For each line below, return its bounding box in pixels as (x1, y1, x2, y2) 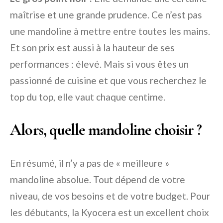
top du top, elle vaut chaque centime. (10, 91, 165, 103)
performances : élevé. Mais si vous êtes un (10, 58, 189, 70)
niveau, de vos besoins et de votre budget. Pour (10, 190, 210, 202)
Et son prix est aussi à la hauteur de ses (10, 41, 175, 53)
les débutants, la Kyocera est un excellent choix (10, 206, 209, 218)
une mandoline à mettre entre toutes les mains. (10, 25, 210, 37)
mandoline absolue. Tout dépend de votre (10, 173, 185, 185)
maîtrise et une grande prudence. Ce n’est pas (10, 8, 202, 20)
